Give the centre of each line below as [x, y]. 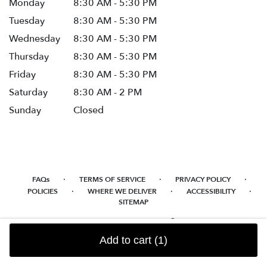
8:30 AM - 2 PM [108, 93]
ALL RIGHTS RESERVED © [133, 221]
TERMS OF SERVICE [112, 180]
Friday [22, 75]
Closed [89, 111]
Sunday [25, 111]
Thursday [29, 57]
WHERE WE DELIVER [122, 192]
